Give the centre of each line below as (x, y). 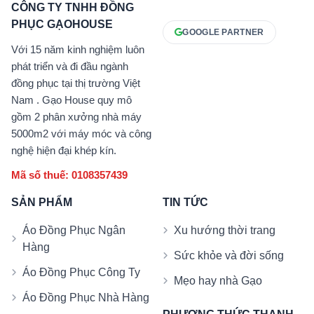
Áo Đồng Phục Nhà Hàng (86, 298)
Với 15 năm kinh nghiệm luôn (78, 50)
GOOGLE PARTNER (223, 33)
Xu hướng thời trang (225, 231)
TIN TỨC (185, 203)
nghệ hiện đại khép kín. (64, 151)
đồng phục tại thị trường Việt (76, 83)
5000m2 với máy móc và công (81, 134)
